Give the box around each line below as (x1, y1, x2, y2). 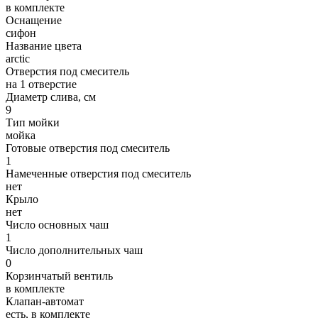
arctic (6, 52, 30, 65)
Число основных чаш (6, 218, 109, 231)
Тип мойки (6, 116, 60, 128)
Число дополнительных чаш (6, 243, 143, 256)
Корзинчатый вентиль (6, 269, 113, 282)
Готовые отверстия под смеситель (6, 141, 170, 154)
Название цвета (6, 39, 82, 52)
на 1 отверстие (6, 77, 77, 90)
